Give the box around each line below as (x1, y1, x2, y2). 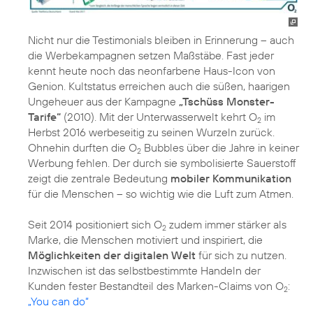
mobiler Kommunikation (170, 170, 291, 185)
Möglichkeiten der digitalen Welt (28, 247, 196, 262)
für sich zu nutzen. (196, 247, 286, 262)
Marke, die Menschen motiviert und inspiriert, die (28, 232, 263, 247)
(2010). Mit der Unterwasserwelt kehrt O (61, 109, 257, 124)
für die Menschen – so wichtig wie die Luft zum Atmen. (28, 186, 293, 201)
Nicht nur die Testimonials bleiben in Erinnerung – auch (28, 32, 294, 47)
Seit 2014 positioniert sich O (28, 217, 162, 231)
